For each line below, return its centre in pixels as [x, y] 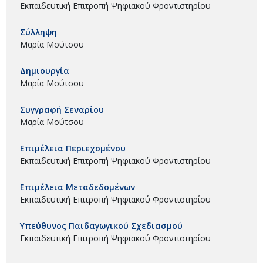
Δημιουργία [45, 70]
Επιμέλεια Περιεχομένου [73, 148]
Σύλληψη [38, 32]
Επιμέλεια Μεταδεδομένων [77, 187]
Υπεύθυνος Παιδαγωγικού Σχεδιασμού [101, 225]
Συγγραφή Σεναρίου [62, 109]
